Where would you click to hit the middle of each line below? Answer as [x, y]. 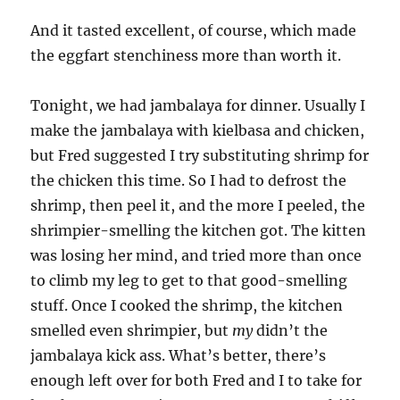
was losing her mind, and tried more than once [196, 255]
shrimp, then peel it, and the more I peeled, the [198, 205]
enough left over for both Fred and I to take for [196, 380]
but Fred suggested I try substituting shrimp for [200, 155]
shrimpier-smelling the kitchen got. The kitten [199, 230]
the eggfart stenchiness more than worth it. [186, 55]
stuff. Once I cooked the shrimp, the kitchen [187, 305]
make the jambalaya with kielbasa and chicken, [198, 130]
